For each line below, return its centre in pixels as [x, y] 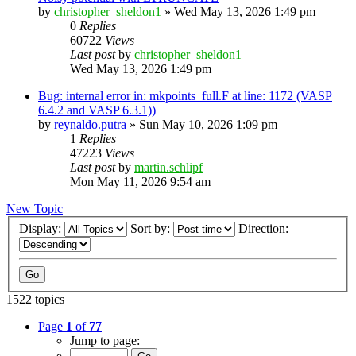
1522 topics [35, 300]
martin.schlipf [168, 167]
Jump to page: [105, 341]
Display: [42, 229]
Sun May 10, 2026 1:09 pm [208, 124]
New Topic [35, 208]
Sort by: [152, 229]
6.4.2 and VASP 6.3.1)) [97, 110]
